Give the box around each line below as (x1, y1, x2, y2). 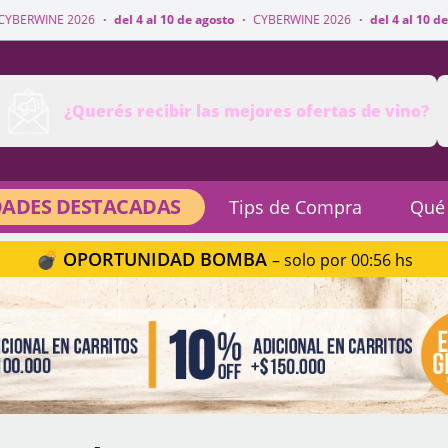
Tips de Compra (228, 195, 362, 219)
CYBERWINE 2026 (152, 11, 251, 28)
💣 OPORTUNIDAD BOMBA (35, 247, 272, 271)
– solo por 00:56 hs (271, 249, 413, 271)
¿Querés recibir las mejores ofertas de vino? (63, 100, 429, 122)
